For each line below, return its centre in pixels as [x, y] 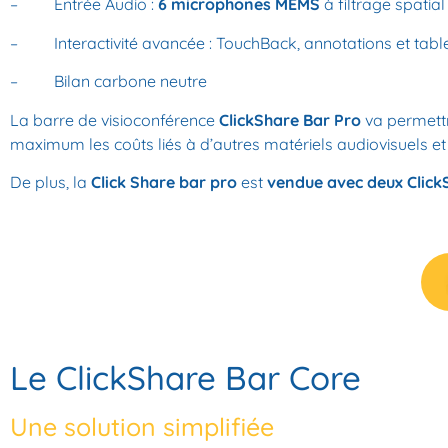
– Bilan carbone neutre [108, 81]
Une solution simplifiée [142, 427]
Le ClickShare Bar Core [185, 378]
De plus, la [48, 182]
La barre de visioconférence [114, 119]
